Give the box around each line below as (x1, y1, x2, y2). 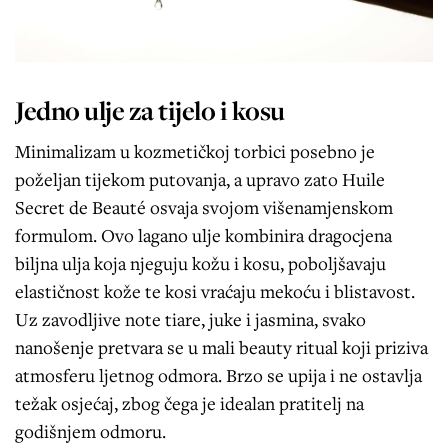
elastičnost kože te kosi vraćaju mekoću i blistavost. (15, 278, 415, 303)
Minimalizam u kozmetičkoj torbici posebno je (15, 138, 375, 163)
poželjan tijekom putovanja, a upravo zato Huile (15, 166, 385, 191)
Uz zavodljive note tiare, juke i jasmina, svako (15, 306, 366, 331)
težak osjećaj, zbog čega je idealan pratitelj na (15, 390, 364, 415)
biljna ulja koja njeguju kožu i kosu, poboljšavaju (15, 250, 386, 275)
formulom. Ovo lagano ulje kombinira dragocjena (15, 222, 392, 247)
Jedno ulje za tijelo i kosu (15, 92, 285, 128)
